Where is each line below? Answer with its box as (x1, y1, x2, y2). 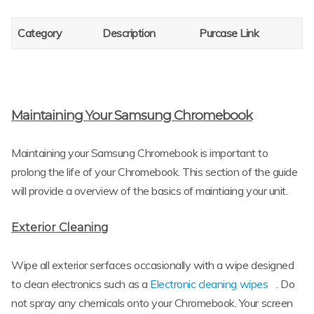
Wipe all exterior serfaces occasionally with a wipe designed (11, 257, 294, 272)
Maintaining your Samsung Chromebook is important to (11, 146, 268, 161)
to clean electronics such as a (11, 276, 151, 291)
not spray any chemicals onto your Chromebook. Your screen (11, 295, 293, 310)
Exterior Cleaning (11, 221, 109, 235)
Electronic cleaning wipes (150, 276, 268, 291)
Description (102, 25, 156, 40)
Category (18, 25, 62, 40)
